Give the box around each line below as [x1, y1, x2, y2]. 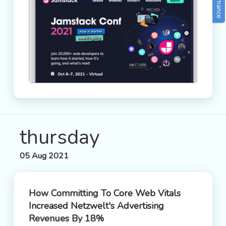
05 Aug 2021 [20, 150, 69, 161]
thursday [20, 124, 100, 151]
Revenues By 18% [29, 212, 104, 224]
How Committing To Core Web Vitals [29, 187, 181, 199]
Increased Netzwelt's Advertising [29, 200, 164, 212]
